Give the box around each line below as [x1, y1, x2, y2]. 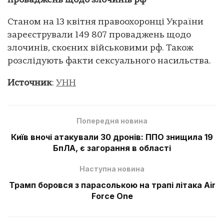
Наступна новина [79, 164, 144, 173]
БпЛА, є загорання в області [53, 142, 171, 153]
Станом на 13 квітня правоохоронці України [7, 17, 203, 27]
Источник [7, 78, 52, 88]
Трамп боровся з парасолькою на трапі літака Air [8, 179, 215, 190]
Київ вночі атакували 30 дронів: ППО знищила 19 [11, 131, 213, 142]
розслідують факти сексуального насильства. [7, 56, 211, 66]
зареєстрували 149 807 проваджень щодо [7, 30, 191, 40]
